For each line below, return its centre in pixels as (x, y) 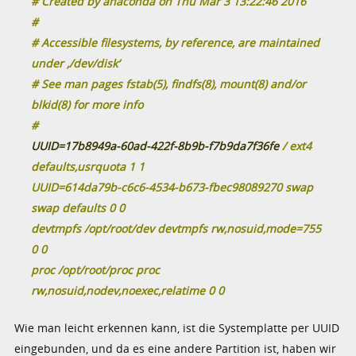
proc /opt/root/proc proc (96, 269)
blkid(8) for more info (87, 104)
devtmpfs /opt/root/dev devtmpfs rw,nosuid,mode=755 (176, 228)
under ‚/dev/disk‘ (75, 63)
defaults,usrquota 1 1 (88, 166)
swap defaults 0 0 (78, 207)
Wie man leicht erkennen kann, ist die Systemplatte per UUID (177, 327)
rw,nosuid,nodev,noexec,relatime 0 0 (128, 290)
